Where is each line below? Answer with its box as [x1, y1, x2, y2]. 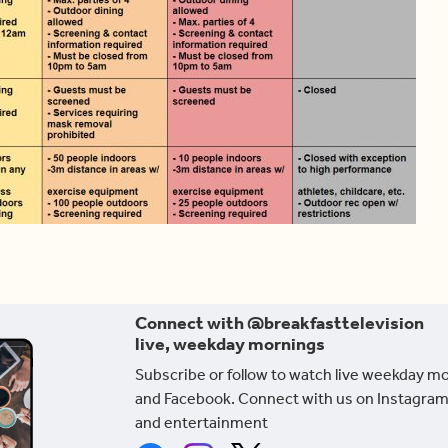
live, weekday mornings [135, 332, 326, 355]
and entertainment [135, 412, 269, 432]
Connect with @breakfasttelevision [135, 311, 425, 334]
